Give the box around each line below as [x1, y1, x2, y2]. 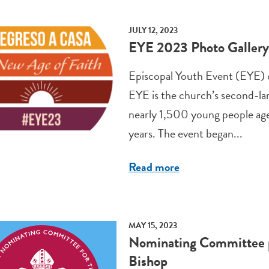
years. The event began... [128, 124, 243, 143]
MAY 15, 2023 [128, 219, 177, 232]
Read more [128, 158, 180, 177]
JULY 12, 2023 [128, 24, 178, 37]
